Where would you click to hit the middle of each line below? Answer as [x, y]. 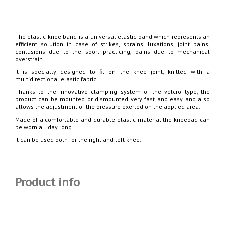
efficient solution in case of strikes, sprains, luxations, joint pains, [113, 44]
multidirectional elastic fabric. [57, 79]
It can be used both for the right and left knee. [78, 139]
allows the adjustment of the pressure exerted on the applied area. [108, 107]
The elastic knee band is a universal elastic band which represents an [113, 36]
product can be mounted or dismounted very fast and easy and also [113, 99]
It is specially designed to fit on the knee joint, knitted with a [113, 72]
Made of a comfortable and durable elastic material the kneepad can [113, 119]
